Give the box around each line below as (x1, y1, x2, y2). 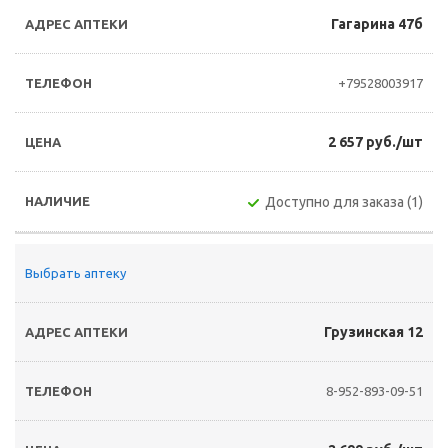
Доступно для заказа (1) (265, 194, 423, 210)
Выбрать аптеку (25, 266, 126, 280)
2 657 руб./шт (328, 134, 423, 150)
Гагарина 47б (331, 16, 423, 32)
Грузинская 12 (324, 324, 423, 340)
